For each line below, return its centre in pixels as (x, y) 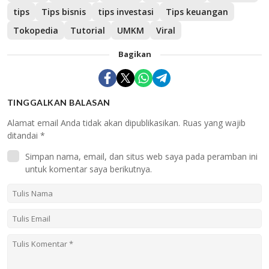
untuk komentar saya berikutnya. (89, 169)
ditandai (24, 135)
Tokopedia (36, 30)
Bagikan (134, 54)
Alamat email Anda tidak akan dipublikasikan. (94, 123)
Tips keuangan (197, 12)
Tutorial (88, 30)
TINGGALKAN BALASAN (59, 102)
